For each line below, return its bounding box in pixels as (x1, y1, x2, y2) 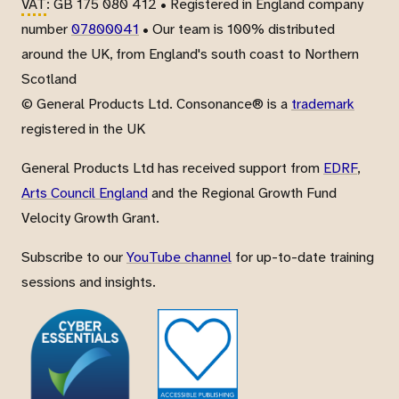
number (21, 20, 71, 39)
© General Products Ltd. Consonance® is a (21, 94, 291, 114)
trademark (291, 94, 354, 114)
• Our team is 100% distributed (139, 20, 335, 39)
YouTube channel (126, 248, 232, 267)
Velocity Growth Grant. (21, 208, 159, 228)
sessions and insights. (21, 273, 156, 292)
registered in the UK (21, 119, 145, 139)
